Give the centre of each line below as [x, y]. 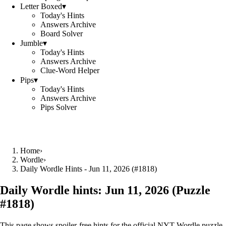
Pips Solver [59, 107]
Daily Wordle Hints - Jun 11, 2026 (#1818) [89, 169]
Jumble [32, 43]
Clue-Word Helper [70, 70]
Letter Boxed [41, 6]
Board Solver [62, 34]
